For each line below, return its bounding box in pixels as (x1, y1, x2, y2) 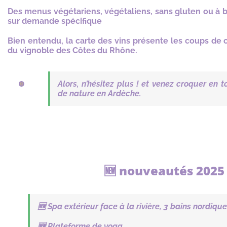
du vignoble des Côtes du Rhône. (8, 46, 137, 56)
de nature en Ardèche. (58, 89, 141, 99)
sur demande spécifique (8, 16, 102, 26)
